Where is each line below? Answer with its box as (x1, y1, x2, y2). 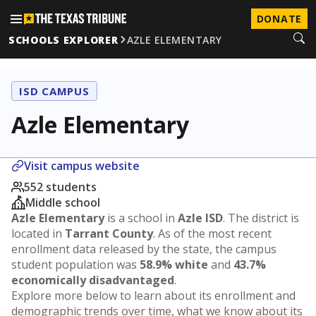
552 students (24, 179, 97, 195)
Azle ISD (178, 210, 223, 226)
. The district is (223, 210, 299, 226)
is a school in (104, 210, 178, 226)
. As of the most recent (153, 226, 272, 241)
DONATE (256, 12, 302, 25)
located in (11, 226, 65, 241)
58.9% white (140, 257, 208, 272)
